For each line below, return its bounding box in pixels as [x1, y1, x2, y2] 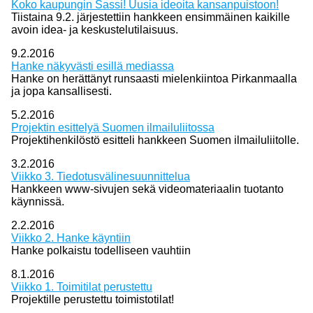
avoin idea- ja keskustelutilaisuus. [10, 24, 178, 36]
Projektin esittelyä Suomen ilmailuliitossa [10, 122, 214, 134]
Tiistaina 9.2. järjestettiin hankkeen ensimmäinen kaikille [10, 11, 290, 24]
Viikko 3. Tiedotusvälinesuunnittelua [10, 170, 190, 182]
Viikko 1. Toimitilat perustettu [10, 280, 152, 293]
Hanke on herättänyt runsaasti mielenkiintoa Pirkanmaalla [10, 73, 297, 85]
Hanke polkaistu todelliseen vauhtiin [10, 244, 191, 256]
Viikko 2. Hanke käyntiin [10, 231, 131, 244]
